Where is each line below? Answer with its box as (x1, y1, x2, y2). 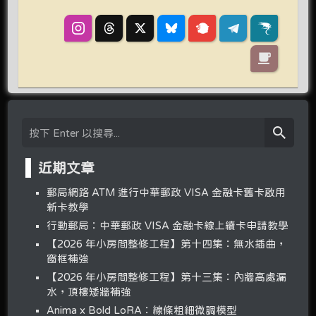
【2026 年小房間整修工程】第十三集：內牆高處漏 (47, 272, 287, 283)
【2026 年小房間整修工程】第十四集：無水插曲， (47, 238, 287, 250)
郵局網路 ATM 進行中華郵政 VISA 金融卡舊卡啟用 (47, 187, 286, 198)
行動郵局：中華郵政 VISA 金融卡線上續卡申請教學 (47, 220, 289, 231)
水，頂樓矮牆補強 (47, 286, 132, 298)
